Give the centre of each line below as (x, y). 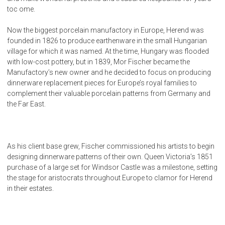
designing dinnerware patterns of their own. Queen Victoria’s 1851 (110, 156)
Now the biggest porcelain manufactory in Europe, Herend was (105, 30)
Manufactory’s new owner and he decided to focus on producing (109, 72)
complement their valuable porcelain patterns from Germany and (109, 93)
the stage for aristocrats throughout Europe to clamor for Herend (110, 178)
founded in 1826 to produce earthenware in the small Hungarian (107, 40)
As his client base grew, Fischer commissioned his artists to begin (111, 146)
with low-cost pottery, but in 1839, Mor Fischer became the (98, 62)
